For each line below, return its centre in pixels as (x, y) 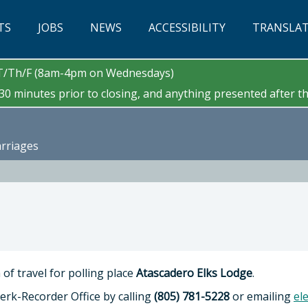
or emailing (262, 296)
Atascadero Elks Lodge (194, 273)
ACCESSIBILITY (186, 27)
